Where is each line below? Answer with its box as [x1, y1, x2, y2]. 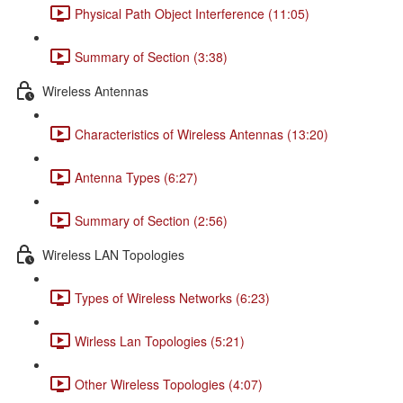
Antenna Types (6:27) [75, 167, 198, 186]
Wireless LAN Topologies [42, 245, 184, 264]
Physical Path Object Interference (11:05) [75, 4, 309, 22]
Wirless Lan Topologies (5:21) [75, 331, 245, 350]
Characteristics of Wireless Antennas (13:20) [75, 124, 328, 143]
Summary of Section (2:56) [75, 210, 228, 229]
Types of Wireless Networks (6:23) [75, 288, 270, 307]
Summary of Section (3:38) [75, 47, 228, 66]
